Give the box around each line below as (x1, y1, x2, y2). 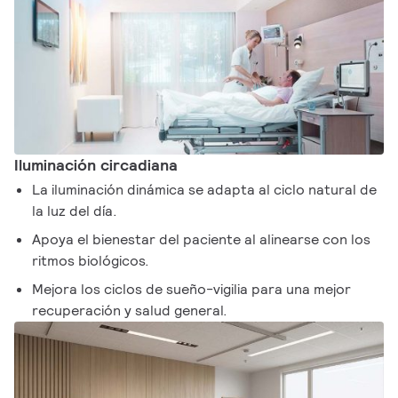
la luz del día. (32, 202, 118, 221)
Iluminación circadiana (14, 155, 179, 176)
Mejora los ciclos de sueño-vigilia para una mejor (32, 280, 352, 299)
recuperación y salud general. (32, 301, 228, 321)
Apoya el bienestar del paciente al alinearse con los (32, 230, 371, 250)
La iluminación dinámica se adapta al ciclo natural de (32, 180, 378, 200)
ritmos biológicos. (32, 251, 150, 271)
